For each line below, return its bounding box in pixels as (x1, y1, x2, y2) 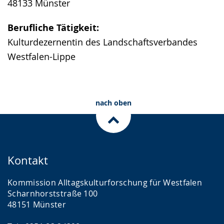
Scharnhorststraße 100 (7, 188, 98, 199)
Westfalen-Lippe (7, 50, 75, 62)
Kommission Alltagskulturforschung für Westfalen (7, 177, 202, 188)
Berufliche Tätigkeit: (7, 21, 99, 34)
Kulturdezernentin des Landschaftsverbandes (7, 36, 197, 48)
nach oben (95, 98, 131, 107)
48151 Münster (7, 199, 66, 210)
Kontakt (7, 153, 48, 167)
